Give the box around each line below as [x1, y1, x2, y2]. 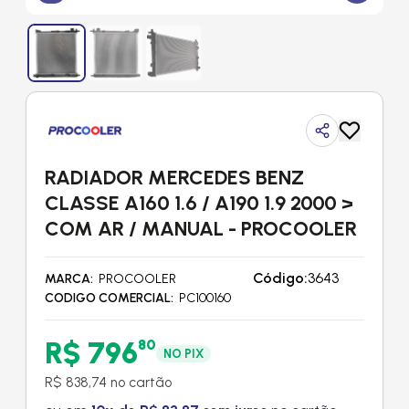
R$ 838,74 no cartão [45, 374, 172, 391]
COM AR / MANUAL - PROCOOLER [45, 216, 357, 241]
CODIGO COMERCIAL [45, 290, 171, 306]
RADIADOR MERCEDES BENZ [45, 165, 304, 190]
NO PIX [163, 346, 204, 361]
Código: [253, 269, 308, 287]
